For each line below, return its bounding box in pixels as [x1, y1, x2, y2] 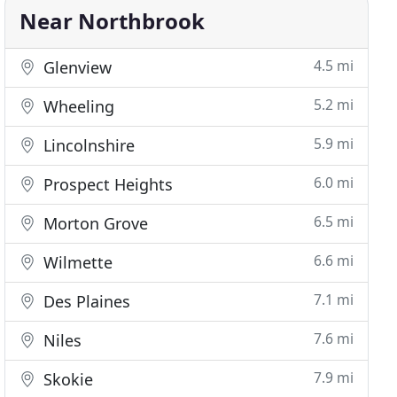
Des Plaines [39, 291, 131, 312]
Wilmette [39, 252, 113, 273]
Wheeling [39, 96, 115, 117]
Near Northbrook [19, 6, 206, 35]
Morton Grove [39, 213, 149, 234]
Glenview [39, 57, 113, 78]
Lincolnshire [39, 135, 136, 156]
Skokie [39, 369, 94, 390]
